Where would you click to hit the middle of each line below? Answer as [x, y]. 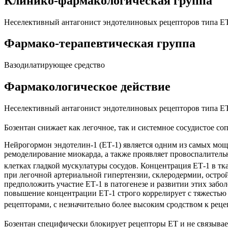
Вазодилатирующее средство [54, 65]
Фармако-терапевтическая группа [100, 44]
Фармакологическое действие [87, 87]
